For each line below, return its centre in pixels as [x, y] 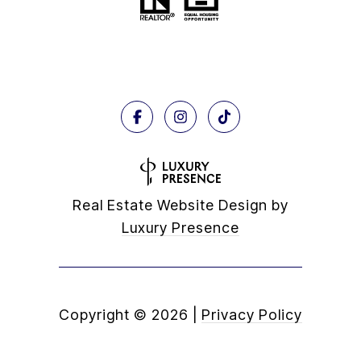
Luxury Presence [180, 228]
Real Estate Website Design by [180, 205]
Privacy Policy [252, 315]
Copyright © [103, 315]
